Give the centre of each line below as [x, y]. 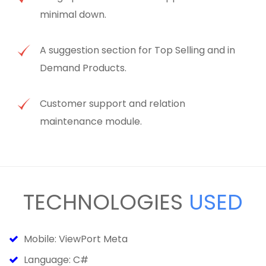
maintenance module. [91, 122]
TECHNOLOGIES [106, 202]
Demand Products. [83, 68]
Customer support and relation [113, 104]
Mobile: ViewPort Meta [74, 239]
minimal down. [73, 15]
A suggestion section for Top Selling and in [138, 50]
